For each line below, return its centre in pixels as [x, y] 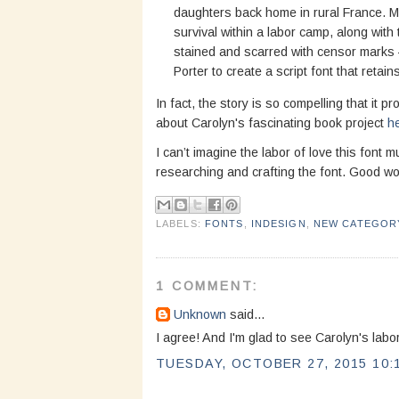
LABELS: [180, 223]
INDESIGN [278, 223]
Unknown [200, 315]
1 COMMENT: [207, 286]
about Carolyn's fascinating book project [272, 122]
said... [245, 315]
